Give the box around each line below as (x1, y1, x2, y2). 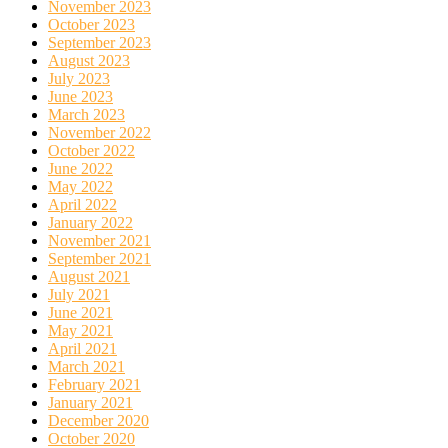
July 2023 (48, 69, 110, 87)
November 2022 (48, 123, 151, 141)
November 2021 (48, 231, 151, 249)
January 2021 (48, 393, 133, 411)
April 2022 (48, 195, 117, 213)
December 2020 (48, 411, 149, 429)
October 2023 (48, 15, 135, 33)
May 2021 (48, 321, 113, 339)
